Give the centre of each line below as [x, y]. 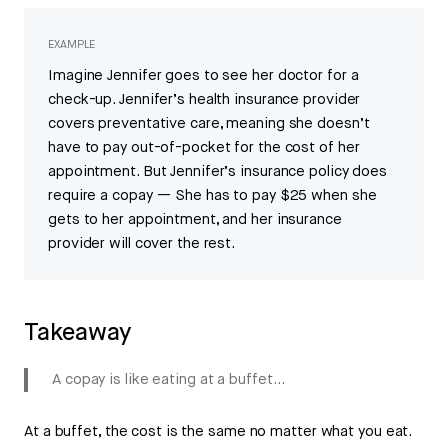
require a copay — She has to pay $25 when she [212, 196]
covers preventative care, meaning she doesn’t [209, 124]
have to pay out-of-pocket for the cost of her [204, 148]
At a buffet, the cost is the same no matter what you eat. [218, 432]
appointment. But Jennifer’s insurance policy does [218, 172]
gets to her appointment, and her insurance [195, 220]
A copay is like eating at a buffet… [168, 380]
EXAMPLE [72, 44]
